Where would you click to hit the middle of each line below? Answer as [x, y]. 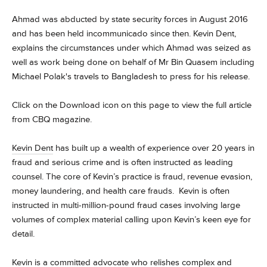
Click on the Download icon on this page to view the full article [132, 105]
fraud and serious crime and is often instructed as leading [122, 162]
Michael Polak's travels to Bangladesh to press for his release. [133, 77]
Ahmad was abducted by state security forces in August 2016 [130, 19]
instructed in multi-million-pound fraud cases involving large [126, 205]
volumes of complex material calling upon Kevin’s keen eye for [131, 220]
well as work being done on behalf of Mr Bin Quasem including [133, 62]
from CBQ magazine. [53, 119]
